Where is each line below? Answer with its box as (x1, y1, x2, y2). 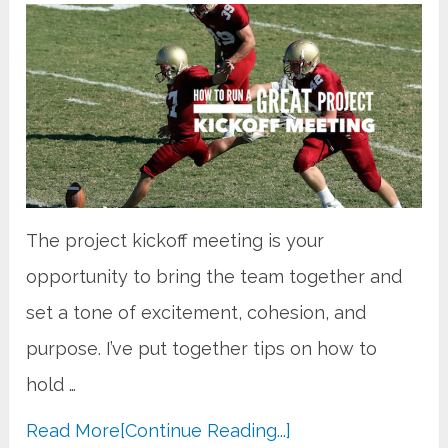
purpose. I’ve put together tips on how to (26, 337, 378, 359)
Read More (26, 419, 121, 441)
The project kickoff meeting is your (26, 229, 325, 251)
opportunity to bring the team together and (26, 265, 403, 287)
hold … (26, 373, 77, 395)
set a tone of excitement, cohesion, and (26, 301, 367, 323)
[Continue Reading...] (120, 419, 292, 441)
